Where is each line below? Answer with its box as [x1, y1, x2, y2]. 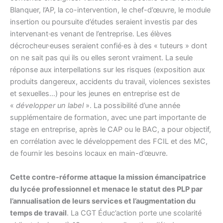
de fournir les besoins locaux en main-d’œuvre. [10, 149, 168, 158]
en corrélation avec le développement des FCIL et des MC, [10, 137, 208, 146]
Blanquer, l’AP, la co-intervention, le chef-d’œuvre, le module [10, 5, 211, 15]
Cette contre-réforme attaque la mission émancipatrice [10, 172, 206, 182]
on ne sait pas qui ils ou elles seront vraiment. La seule [10, 53, 193, 63]
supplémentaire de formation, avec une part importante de [10, 113, 206, 122]
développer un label [14, 101, 86, 111]
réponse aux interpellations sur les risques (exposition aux [10, 65, 205, 75]
